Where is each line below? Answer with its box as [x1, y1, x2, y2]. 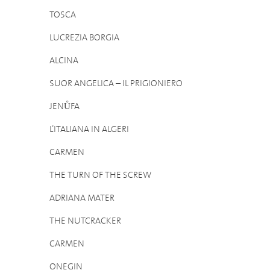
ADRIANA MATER [49, 192, 115, 204]
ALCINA [49, 54, 78, 67]
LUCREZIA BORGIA [49, 31, 119, 44]
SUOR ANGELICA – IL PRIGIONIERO [49, 77, 183, 90]
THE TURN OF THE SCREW [49, 169, 151, 181]
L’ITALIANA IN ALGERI [49, 123, 129, 136]
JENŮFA [49, 100, 80, 113]
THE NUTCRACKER [49, 215, 121, 227]
